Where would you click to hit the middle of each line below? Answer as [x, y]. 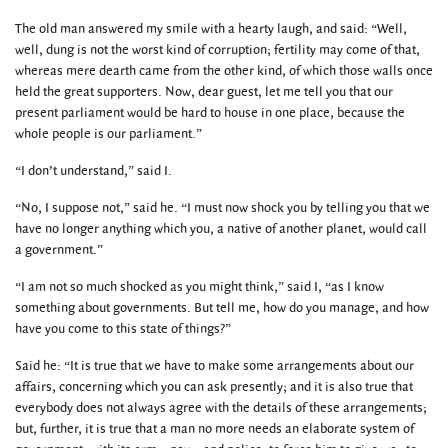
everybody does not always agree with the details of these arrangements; [221, 408]
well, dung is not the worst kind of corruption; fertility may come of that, [217, 50]
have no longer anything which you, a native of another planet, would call [221, 229]
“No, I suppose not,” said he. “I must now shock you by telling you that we [222, 208]
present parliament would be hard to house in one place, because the [210, 113]
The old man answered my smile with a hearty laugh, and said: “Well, [211, 29]
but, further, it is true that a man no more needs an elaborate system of [214, 429]
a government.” [59, 250]
